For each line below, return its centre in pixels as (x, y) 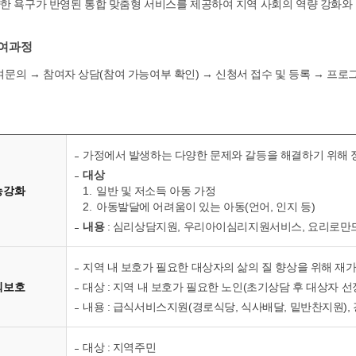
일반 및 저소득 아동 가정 (156, 191)
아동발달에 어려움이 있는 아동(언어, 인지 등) (206, 207)
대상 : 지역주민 (120, 347)
